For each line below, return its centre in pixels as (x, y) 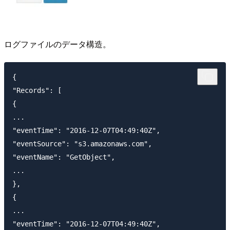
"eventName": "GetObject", (64, 157)
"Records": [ (37, 91)
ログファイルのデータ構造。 (57, 44)
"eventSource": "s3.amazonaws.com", (82, 144)
